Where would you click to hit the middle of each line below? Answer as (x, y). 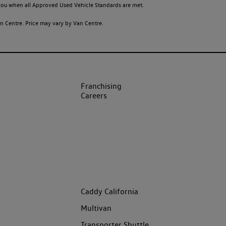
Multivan (96, 208)
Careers (94, 96)
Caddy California (109, 192)
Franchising (101, 86)
